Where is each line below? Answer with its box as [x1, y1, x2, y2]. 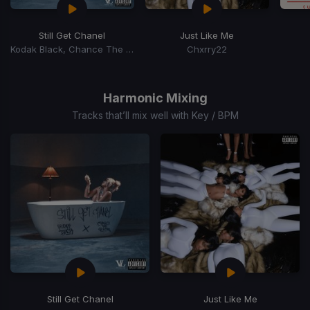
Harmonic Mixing [102, 90, 208, 105]
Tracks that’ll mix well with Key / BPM [71, 109, 239, 121]
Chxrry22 [187, 43, 228, 55]
